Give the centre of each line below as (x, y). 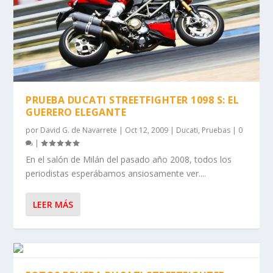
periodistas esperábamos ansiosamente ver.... (116, 173)
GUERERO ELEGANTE (76, 112)
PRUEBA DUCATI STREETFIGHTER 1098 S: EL (133, 100)
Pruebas (216, 130)
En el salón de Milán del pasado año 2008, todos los (129, 159)
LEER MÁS (53, 204)
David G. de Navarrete (79, 130)
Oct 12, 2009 (147, 130)
